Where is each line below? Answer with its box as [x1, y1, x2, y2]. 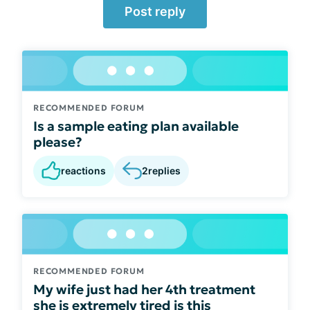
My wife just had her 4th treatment [33, 280, 255, 298]
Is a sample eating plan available [33, 117, 239, 134]
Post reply [125, 4, 185, 19]
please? [33, 133, 82, 150]
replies [148, 165, 181, 177]
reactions [61, 164, 106, 176]
